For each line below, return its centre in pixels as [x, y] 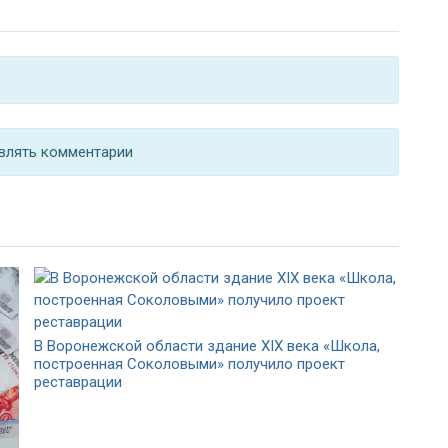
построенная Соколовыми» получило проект [189, 363]
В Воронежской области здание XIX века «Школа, [207, 345]
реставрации [78, 381]
